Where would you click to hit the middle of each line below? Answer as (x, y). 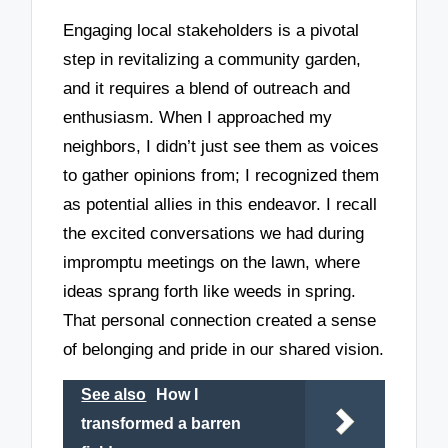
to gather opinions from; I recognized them (221, 175)
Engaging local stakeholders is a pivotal (211, 30)
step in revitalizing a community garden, (212, 59)
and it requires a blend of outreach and (207, 88)
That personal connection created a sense (220, 320)
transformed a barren (161, 423)
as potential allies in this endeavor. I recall (220, 204)
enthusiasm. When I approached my (198, 117)
